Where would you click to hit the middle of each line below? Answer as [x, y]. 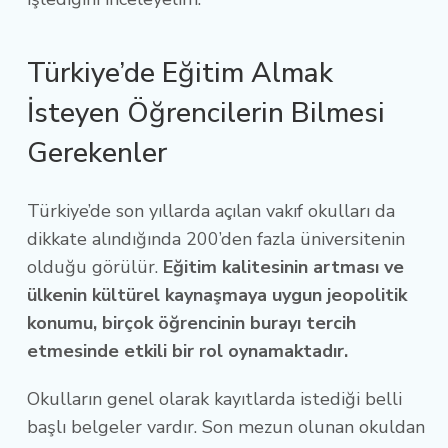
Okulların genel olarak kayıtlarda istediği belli [214, 399]
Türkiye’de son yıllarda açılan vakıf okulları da [211, 211]
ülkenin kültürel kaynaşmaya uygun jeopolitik [217, 295]
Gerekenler [100, 153]
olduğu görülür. [95, 267]
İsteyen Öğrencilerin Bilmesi [206, 113]
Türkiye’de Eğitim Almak [180, 73]
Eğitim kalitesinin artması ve [283, 267]
